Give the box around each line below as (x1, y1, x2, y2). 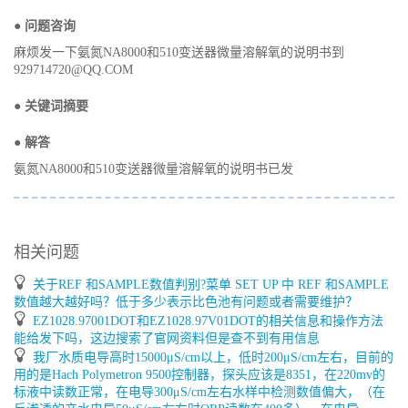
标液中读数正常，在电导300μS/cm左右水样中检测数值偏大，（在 (14, 385, 385, 400)
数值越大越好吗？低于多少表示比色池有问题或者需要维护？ (14, 295, 358, 310)
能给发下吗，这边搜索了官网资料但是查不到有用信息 (14, 331, 320, 346)
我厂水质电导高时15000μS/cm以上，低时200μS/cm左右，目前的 (33, 351, 393, 365)
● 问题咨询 (14, 18, 76, 33)
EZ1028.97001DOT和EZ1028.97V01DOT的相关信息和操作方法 (33, 314, 383, 329)
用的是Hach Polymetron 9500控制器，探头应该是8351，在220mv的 (14, 368, 385, 382)
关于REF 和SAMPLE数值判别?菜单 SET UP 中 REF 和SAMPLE (33, 278, 389, 292)
